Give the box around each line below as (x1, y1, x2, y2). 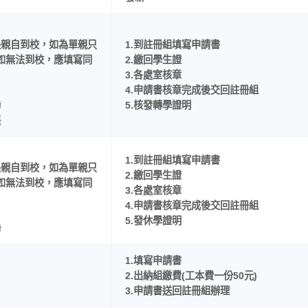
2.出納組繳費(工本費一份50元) (124, 270, 257, 282)
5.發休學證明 (124, 215, 181, 227)
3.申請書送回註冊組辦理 (124, 285, 230, 297)
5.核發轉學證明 (124, 100, 191, 111)
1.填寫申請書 (124, 255, 181, 267)
